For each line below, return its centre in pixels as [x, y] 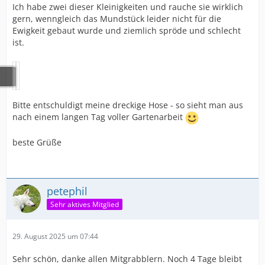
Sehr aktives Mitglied [85, 205]
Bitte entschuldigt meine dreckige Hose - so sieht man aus [128, 105]
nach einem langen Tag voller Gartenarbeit [99, 117]
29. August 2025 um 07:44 [55, 236]
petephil [67, 191]
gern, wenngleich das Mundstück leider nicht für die [117, 18]
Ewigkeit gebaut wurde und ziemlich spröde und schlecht [127, 30]
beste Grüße [37, 142]
